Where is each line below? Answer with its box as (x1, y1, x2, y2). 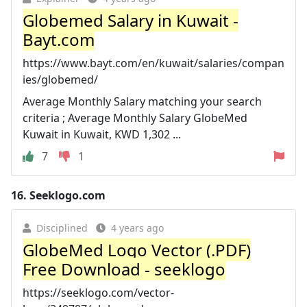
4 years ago (111, 221, 164, 234)
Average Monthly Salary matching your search (23, 93, 262, 109)
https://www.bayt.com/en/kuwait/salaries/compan (23, 55, 284, 71)
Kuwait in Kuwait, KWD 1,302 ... (23, 126, 181, 142)
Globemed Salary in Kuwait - (23, 8, 238, 32)
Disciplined (36, 221, 88, 234)
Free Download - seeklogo (23, 257, 225, 280)
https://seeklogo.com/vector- (23, 284, 174, 300)
